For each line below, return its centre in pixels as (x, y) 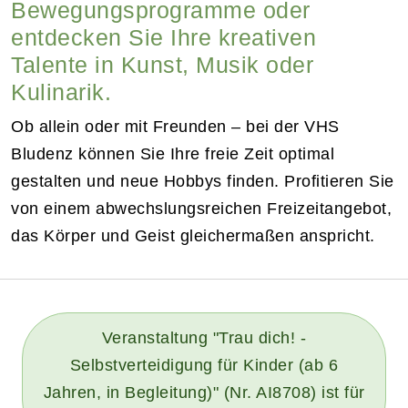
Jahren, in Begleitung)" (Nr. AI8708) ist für (204, 392)
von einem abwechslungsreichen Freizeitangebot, (201, 208)
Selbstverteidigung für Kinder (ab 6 (204, 365)
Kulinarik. (61, 92)
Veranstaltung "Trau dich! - (204, 337)
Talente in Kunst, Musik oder (162, 64)
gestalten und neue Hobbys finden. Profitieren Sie (203, 181)
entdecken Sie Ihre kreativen (163, 37)
